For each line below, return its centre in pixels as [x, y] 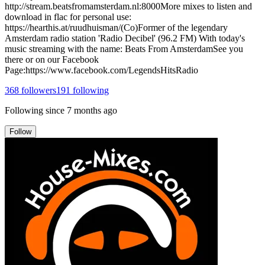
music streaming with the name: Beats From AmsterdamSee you [124, 49]
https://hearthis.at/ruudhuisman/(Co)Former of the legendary [116, 27]
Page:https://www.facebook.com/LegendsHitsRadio [101, 70]
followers [38, 90]
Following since [35, 110]
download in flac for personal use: [68, 17]
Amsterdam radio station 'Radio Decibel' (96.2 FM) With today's [125, 38]
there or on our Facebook [52, 59]
